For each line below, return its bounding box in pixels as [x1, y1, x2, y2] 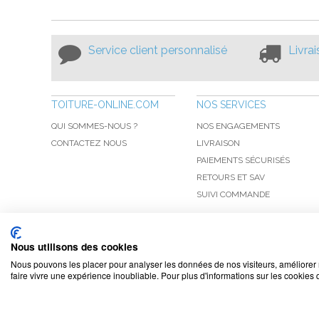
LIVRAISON [197, 138, 240, 148]
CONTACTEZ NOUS [51, 138, 127, 148]
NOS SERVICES [197, 99, 266, 110]
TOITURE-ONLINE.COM [51, 99, 159, 110]
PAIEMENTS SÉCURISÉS [197, 155, 290, 165]
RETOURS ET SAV [197, 172, 265, 182]
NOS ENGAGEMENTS [197, 121, 280, 131]
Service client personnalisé [88, 43, 227, 57]
